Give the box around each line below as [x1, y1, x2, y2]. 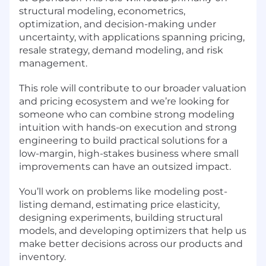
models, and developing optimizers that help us [19, 224, 246, 236]
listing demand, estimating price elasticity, [19, 198, 220, 210]
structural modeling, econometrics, [19, 5, 185, 17]
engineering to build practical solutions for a [19, 134, 227, 146]
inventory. [19, 251, 66, 262]
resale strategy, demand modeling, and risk [19, 44, 223, 56]
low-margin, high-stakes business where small [19, 147, 239, 159]
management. [19, 57, 87, 69]
